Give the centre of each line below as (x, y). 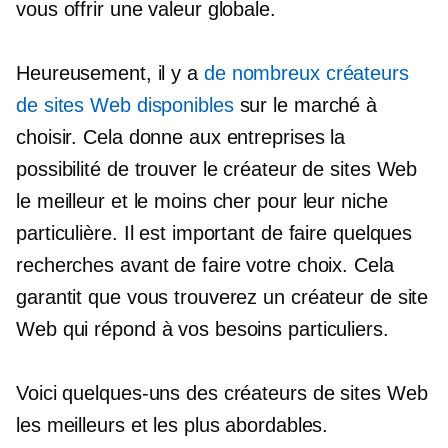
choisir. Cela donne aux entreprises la (181, 137)
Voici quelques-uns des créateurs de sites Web (222, 393)
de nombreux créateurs (306, 73)
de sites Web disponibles (125, 105)
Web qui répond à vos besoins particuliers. (202, 329)
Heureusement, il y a (110, 73)
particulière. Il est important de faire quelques (214, 233)
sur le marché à (305, 105)
